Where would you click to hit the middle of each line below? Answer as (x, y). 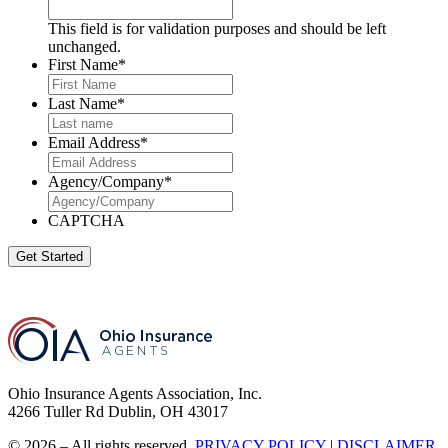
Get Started (49, 257)
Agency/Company (106, 182)
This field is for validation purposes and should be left (217, 29)
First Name (83, 65)
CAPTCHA (86, 221)
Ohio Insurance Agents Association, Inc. (135, 394)
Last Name (82, 104)
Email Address (94, 143)
